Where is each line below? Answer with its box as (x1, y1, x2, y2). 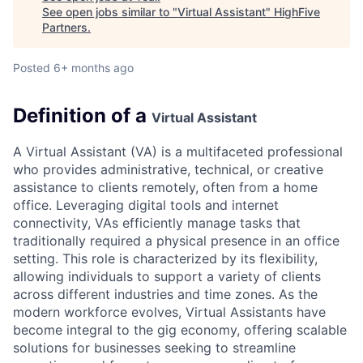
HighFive (274, 5, 320, 19)
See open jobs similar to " (42, 5, 177, 19)
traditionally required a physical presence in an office (13, 232, 340, 249)
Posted (13, 61, 50, 75)
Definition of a (13, 104, 152, 127)
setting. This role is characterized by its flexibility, (13, 250, 318, 267)
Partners (42, 20, 88, 34)
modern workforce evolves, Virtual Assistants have (13, 303, 326, 320)
